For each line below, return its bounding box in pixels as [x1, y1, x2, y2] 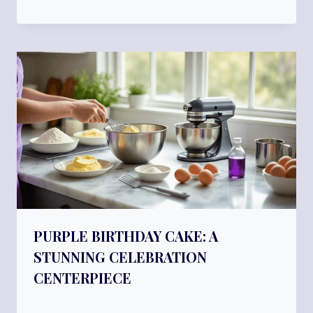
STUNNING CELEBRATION [34, 247, 207, 267]
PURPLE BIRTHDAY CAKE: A [34, 226, 218, 246]
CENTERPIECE [34, 268, 131, 288]
